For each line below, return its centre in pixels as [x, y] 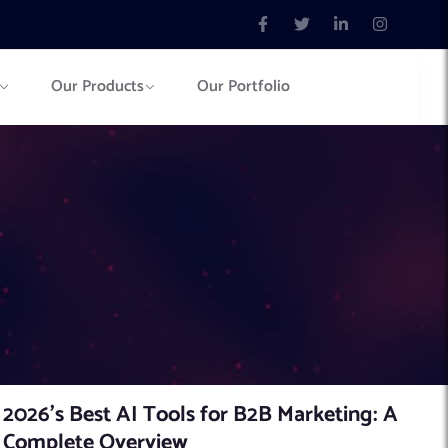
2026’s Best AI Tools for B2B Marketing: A [201, 414]
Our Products [97, 87]
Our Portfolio [244, 87]
